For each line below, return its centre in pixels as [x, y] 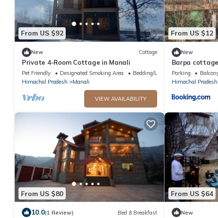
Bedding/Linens [152, 73]
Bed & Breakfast [137, 212]
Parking [181, 73]
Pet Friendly [36, 73]
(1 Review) [59, 212]
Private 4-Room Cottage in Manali [76, 62]
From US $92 [42, 33]
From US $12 [192, 33]
